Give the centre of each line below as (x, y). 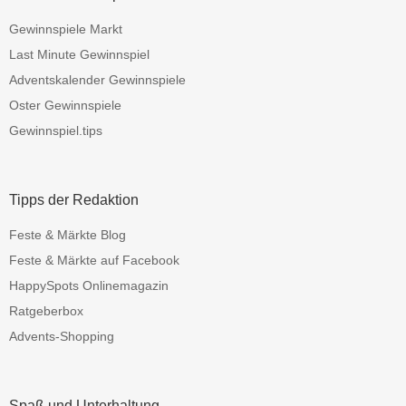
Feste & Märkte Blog (68, 234)
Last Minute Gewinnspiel (79, 54)
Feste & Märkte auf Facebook (94, 260)
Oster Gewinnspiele (65, 105)
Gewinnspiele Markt (66, 29)
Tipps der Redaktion (74, 200)
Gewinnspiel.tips (56, 130)
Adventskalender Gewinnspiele (97, 79)
